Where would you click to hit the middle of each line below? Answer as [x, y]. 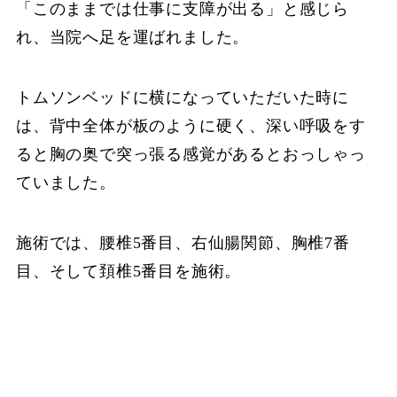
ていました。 [66, 183]
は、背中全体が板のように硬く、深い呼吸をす [191, 126]
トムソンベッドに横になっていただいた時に [183, 98]
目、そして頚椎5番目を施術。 [128, 272]
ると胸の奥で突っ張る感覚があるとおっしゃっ [191, 155]
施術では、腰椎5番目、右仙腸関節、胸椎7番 [183, 243]
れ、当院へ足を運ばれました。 [132, 38]
